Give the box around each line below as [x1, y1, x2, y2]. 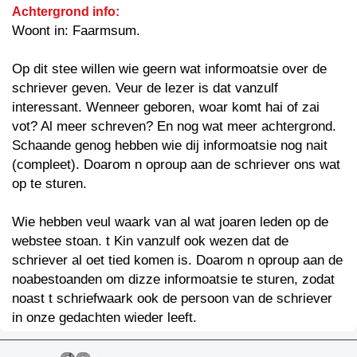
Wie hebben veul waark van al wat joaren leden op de [12, 214, 328, 229]
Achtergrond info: [12, 4, 120, 18]
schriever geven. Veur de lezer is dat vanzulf [12, 80, 278, 96]
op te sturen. [12, 175, 87, 191]
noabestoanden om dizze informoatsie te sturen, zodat [12, 271, 335, 287]
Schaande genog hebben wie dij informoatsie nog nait [12, 137, 328, 153]
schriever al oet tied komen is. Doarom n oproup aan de [12, 252, 343, 268]
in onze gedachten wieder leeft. [12, 309, 197, 325]
